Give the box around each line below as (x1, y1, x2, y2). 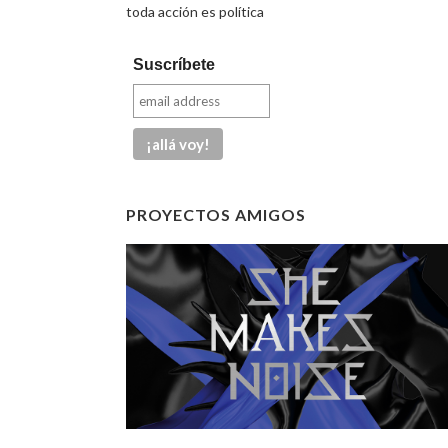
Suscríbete (133, 56, 216, 73)
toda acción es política (126, 3, 264, 20)
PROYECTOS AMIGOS (126, 205, 306, 224)
